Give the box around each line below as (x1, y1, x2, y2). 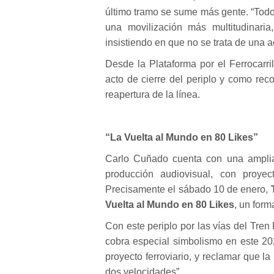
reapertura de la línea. (105, 89, 200, 100)
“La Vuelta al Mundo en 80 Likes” (105, 132, 258, 143)
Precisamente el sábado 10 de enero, (105, 184, 271, 194)
